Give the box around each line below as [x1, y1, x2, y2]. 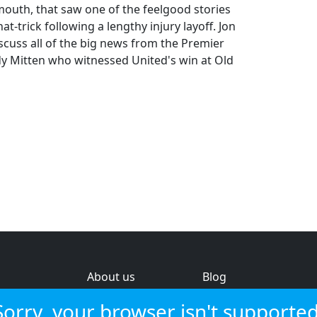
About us [87, 269, 135, 284]
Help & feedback [87, 290, 175, 306]
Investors [202, 290, 253, 306]
